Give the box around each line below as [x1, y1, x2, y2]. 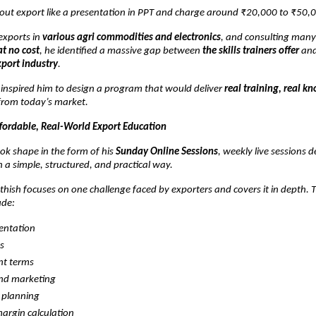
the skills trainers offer [202, 45, 299, 56]
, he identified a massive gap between [39, 45, 202, 56]
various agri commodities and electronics [42, 32, 221, 43]
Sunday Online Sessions [116, 146, 218, 157]
